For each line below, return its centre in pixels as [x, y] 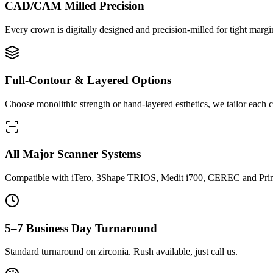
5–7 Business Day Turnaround [81, 228]
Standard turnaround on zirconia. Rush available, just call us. [121, 252]
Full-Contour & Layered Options [88, 80]
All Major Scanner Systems [73, 154]
